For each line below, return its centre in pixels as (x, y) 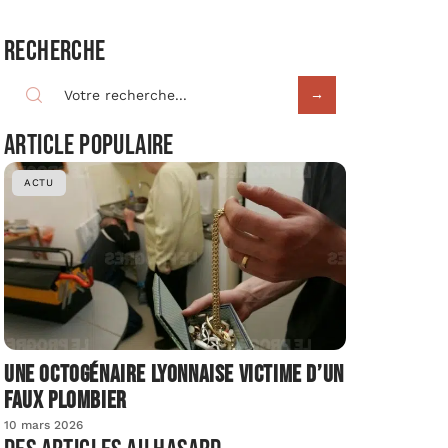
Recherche (55, 52)
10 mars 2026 (43, 425)
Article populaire (89, 146)
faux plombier (65, 401)
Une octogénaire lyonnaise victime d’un (174, 375)
